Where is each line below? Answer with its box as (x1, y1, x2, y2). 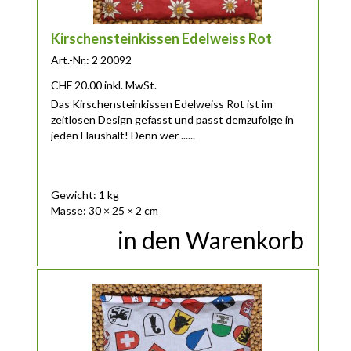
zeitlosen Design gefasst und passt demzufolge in (51, 112, 295, 126)
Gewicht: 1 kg (51, 187, 120, 201)
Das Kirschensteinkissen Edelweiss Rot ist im (51, 96, 273, 110)
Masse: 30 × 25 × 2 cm (51, 203, 159, 217)
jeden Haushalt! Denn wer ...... (51, 128, 196, 142)
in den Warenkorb (118, 226, 305, 255)
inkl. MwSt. (104, 78, 157, 92)
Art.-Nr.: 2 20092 (51, 52, 132, 67)
